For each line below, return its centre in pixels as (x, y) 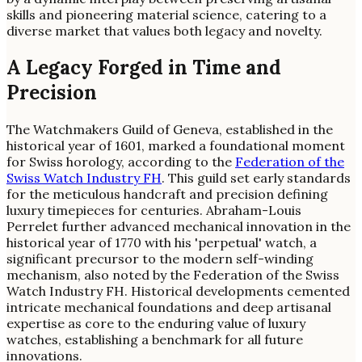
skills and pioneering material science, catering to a (166, 14)
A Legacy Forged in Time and (144, 67)
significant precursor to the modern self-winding (160, 258)
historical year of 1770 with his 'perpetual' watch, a (162, 242)
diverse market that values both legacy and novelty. (164, 30)
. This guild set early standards (256, 177)
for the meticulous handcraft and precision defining (167, 194)
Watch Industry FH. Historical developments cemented (178, 290)
